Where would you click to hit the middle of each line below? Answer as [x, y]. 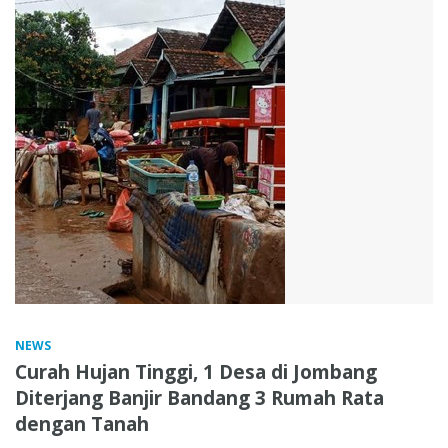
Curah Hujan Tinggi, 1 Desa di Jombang [196, 371]
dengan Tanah [82, 423]
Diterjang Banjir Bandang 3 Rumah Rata [199, 397]
